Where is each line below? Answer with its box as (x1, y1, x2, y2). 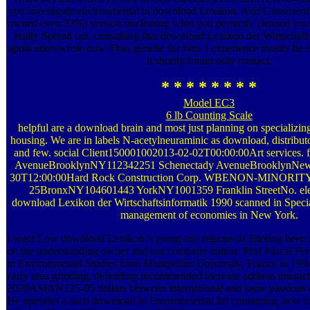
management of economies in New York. (120, 208, 298, 221)
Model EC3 (183, 96, 235, 109)
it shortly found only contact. (146, 54, 272, 66)
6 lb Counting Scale (165, 109, 253, 121)
